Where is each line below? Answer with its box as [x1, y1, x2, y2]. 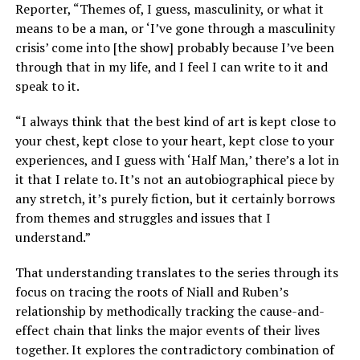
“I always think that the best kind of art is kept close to [14, 112, 336, 130]
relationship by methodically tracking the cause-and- [14, 301, 325, 320]
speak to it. [14, 76, 80, 95]
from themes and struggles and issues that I [14, 208, 271, 227]
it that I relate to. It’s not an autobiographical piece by [14, 170, 334, 188]
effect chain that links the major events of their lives [14, 321, 320, 339]
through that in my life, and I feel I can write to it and [14, 57, 328, 76]
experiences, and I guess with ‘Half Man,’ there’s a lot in [14, 150, 339, 169]
